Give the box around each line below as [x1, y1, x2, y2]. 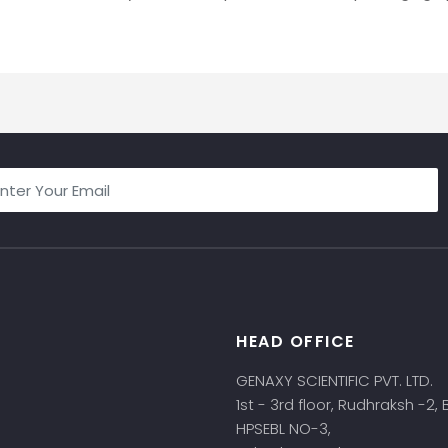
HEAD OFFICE [236, 330, 355, 353]
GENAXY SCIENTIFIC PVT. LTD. [236, 370, 433, 391]
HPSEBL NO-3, [236, 418, 335, 439]
